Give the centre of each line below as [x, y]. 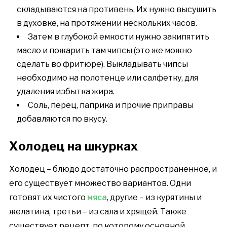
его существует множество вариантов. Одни [100, 183]
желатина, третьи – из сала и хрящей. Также [98, 212]
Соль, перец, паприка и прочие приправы [110, 105]
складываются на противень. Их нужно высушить [116, 10]
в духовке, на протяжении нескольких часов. [107, 23]
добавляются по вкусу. [62, 119]
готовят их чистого [48, 198]
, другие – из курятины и [154, 198]
